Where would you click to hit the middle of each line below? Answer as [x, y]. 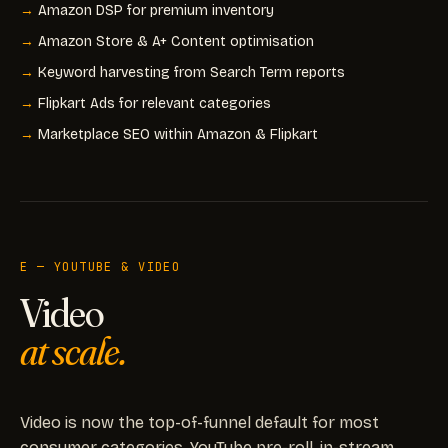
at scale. [73, 350]
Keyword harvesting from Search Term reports [191, 72]
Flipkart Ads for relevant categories [154, 103]
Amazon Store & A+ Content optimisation [176, 41]
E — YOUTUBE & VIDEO [100, 266]
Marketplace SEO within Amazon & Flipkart [178, 134]
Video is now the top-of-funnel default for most [199, 422]
